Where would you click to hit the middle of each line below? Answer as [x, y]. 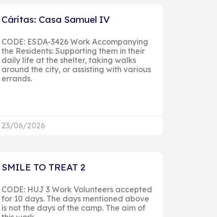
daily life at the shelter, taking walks [69, 60]
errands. [16, 78]
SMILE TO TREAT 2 [43, 167]
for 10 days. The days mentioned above [75, 198]
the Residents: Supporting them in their [73, 51]
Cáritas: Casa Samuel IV [55, 19]
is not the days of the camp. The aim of [73, 208]
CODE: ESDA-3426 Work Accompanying [75, 41]
